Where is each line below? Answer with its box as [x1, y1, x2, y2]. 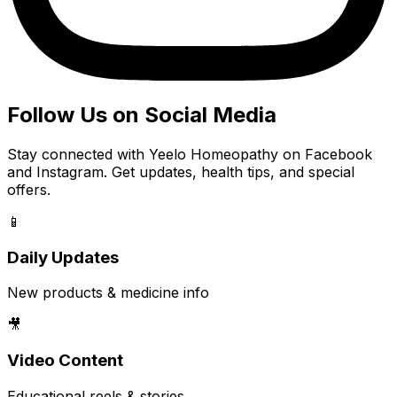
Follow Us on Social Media [7, 102, 276, 128]
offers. [7, 181, 51, 198]
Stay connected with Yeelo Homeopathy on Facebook [7, 145, 372, 163]
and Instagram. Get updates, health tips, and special [7, 163, 354, 181]
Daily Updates [7, 246, 119, 268]
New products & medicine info [7, 284, 209, 302]
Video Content [7, 350, 123, 371]
